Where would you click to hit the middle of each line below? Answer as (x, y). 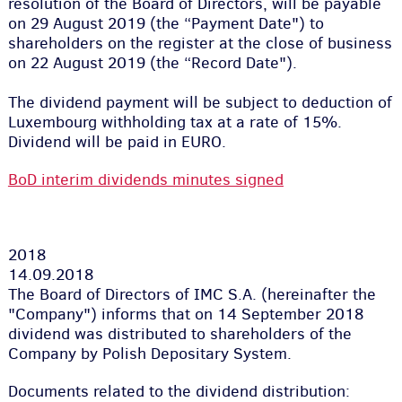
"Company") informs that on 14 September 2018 (185, 314)
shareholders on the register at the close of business (200, 43)
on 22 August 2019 (76, 63)
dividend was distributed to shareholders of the (179, 334)
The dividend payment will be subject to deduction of (200, 102)
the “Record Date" (221, 63)
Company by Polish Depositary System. (154, 354)
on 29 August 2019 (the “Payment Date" (153, 23)
